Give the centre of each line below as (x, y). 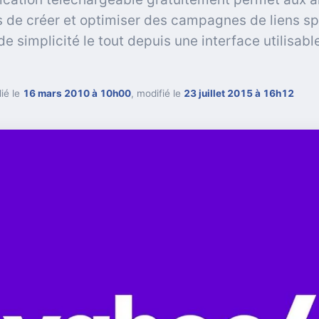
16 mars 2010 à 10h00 (77, 93)
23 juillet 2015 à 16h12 (239, 93)
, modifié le (157, 93)
